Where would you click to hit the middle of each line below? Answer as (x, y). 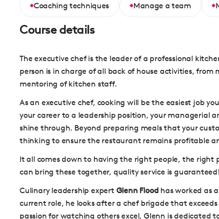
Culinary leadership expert (68, 191)
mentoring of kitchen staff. (68, 84)
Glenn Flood (137, 191)
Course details (57, 30)
